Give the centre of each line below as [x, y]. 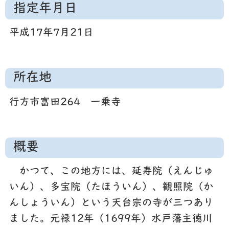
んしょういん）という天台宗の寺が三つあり [111, 204]
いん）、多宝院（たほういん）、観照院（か [111, 188]
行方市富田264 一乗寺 [65, 102]
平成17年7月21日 [51, 33]
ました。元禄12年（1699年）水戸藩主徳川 [111, 220]
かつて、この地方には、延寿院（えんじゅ [111, 172]
